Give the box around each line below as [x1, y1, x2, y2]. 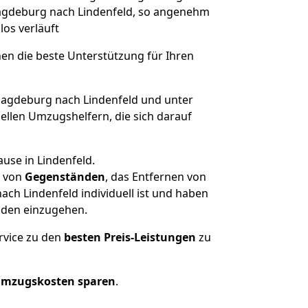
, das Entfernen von [105, 169, 206, 184]
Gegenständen [25, 169, 105, 184]
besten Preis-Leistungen [64, 230, 196, 245]
